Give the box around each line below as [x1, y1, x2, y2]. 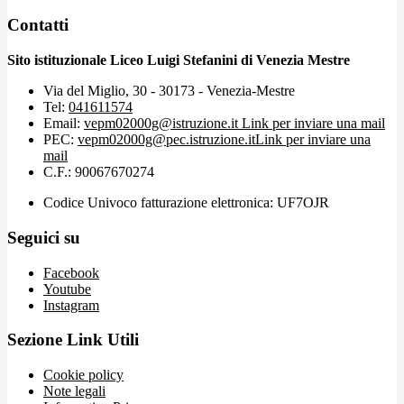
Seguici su [7, 227, 80, 247]
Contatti [7, 15, 69, 35]
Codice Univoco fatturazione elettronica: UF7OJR [43, 195, 329, 211]
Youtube [43, 280, 91, 297]
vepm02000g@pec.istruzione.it [78, 132, 255, 148]
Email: [43, 115, 84, 132]
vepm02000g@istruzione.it [84, 115, 242, 132]
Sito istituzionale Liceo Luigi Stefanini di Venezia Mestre [7, 52, 350, 69]
